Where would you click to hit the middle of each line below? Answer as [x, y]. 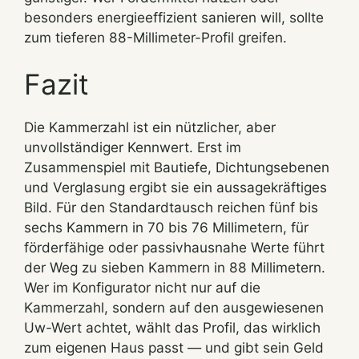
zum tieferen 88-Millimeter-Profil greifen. [155, 37]
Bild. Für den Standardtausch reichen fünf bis [171, 208]
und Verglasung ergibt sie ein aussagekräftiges [175, 188]
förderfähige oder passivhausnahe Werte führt [174, 248]
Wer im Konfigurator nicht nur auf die [142, 288]
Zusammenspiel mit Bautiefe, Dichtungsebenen [177, 167]
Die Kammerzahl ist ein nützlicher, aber [150, 127]
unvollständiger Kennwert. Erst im [133, 147]
